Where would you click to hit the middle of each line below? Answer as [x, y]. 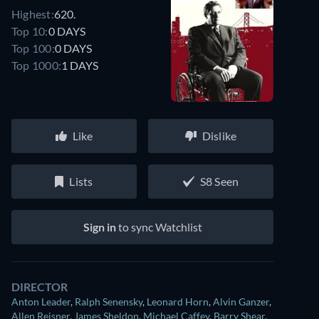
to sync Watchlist [159, 227]
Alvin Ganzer [241, 302]
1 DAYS [80, 65]
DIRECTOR [40, 287]
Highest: [33, 14]
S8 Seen [219, 181]
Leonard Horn [178, 302]
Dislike [219, 136]
